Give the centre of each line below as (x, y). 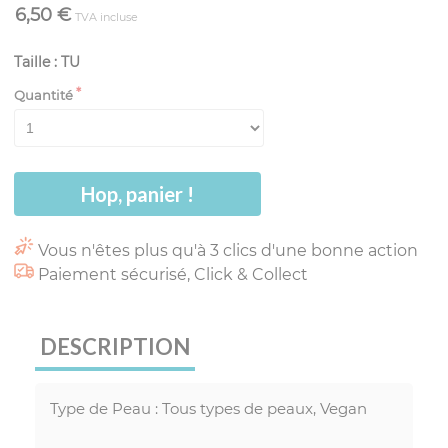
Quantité (43, 94)
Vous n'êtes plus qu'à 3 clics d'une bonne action (228, 250)
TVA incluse (106, 16)
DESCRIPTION (115, 347)
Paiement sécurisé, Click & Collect (173, 274)
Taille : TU (47, 61)
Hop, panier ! (137, 193)
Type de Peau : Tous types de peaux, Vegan (210, 409)
